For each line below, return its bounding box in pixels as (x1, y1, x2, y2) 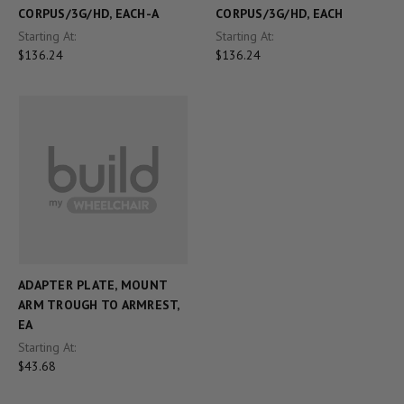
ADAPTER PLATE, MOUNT (18, 276, 167, 293)
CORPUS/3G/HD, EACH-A (18, 5, 159, 22)
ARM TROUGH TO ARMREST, (18, 296, 179, 313)
